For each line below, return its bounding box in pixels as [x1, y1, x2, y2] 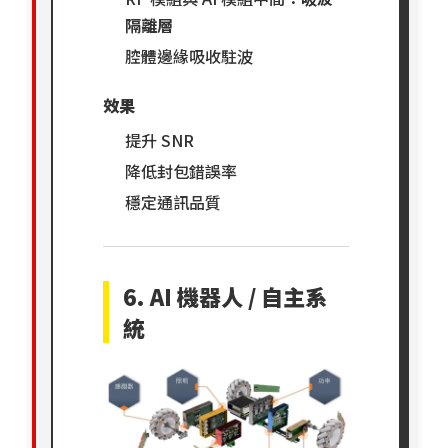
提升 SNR [125, 128, 195, 153]
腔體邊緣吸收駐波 [125, 44, 254, 69]
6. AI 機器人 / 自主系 [123, 280, 328, 313]
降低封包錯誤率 [125, 159, 238, 184]
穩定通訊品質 [125, 190, 222, 215]
